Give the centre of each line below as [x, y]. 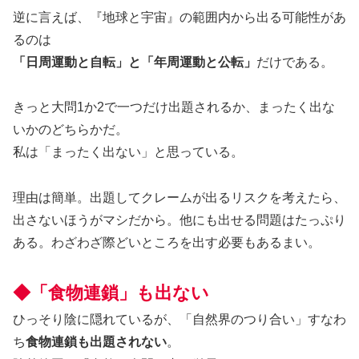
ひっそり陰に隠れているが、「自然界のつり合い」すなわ [179, 320]
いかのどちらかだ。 [71, 130]
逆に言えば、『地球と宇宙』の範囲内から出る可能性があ [179, 17]
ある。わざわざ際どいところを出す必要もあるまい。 [167, 243]
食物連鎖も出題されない [96, 342]
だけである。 [295, 62]
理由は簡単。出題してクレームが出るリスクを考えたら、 [179, 198]
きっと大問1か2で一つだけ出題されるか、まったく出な [174, 107]
